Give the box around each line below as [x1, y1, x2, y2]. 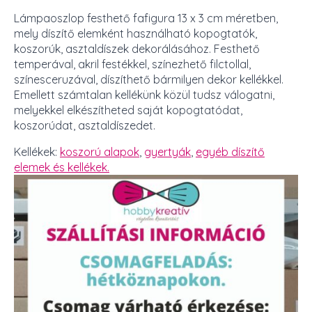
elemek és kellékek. [14, 160, 109, 175]
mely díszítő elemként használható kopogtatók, [14, 26, 257, 41]
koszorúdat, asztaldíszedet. [14, 118, 155, 133]
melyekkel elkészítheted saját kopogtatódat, [14, 103, 242, 118]
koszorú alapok [60, 145, 139, 159]
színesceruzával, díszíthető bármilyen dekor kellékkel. [14, 72, 283, 87]
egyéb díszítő [196, 145, 265, 159]
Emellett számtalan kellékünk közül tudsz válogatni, [14, 88, 274, 102]
